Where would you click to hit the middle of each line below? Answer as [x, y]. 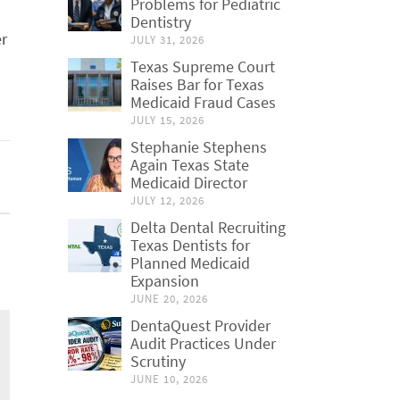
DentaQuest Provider [200, 325]
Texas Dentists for [190, 245]
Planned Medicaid [190, 263]
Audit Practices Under [203, 343]
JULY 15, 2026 [167, 120]
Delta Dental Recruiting [208, 227]
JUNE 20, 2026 [169, 299]
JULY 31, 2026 [167, 40]
